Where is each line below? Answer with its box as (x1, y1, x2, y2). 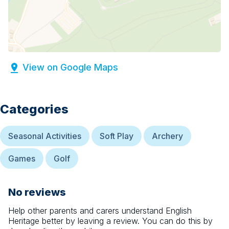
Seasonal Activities (8, 131, 81, 142)
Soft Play (100, 131, 133, 142)
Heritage (8, 216, 39, 226)
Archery (152, 131, 183, 142)
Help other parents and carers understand (8, 205, 166, 216)
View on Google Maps (22, 62, 118, 73)
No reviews (8, 186, 66, 199)
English (166, 205, 192, 216)
